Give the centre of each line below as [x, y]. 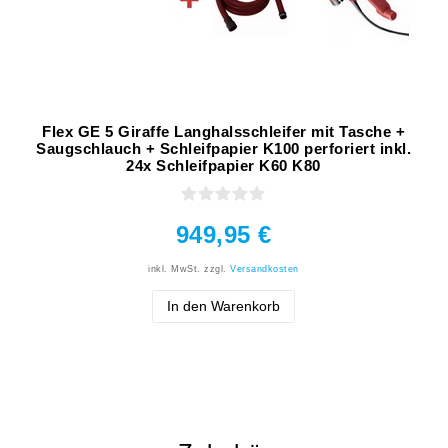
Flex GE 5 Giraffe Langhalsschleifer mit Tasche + [224, 131]
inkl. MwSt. [174, 268]
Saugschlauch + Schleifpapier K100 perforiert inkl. [224, 148]
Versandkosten [264, 268]
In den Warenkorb [224, 305]
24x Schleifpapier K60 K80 [223, 165]
